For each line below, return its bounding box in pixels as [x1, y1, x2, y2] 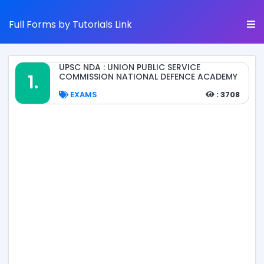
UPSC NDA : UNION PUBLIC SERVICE [59, 61, 200, 73]
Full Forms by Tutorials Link [9, 18, 132, 31]
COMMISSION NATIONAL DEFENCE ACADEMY [59, 71, 237, 82]
